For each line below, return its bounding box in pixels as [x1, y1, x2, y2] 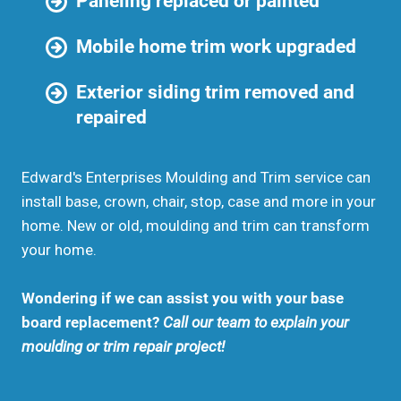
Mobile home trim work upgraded [76, 35, 356, 57]
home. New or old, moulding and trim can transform [21, 217, 370, 235]
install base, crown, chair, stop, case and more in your [21, 192, 376, 210]
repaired [76, 106, 147, 128]
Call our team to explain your [163, 313, 349, 331]
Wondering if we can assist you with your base [21, 289, 344, 307]
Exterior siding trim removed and [76, 81, 354, 103]
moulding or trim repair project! [21, 337, 225, 355]
